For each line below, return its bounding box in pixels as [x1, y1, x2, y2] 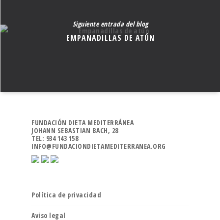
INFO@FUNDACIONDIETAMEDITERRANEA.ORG [31, 141, 166, 151]
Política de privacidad [31, 190, 101, 200]
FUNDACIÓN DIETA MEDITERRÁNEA [31, 118, 134, 128]
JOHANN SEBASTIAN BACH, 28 [31, 126, 118, 136]
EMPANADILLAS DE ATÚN [66, 32, 155, 44]
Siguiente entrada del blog [72, 19, 148, 29]
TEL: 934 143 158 [31, 134, 78, 143]
